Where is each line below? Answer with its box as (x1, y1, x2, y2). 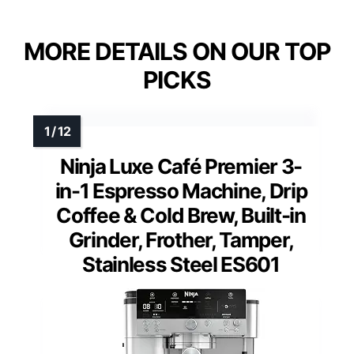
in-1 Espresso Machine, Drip (55, 178, 307, 203)
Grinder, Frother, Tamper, (68, 227, 294, 252)
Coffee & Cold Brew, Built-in (56, 202, 306, 228)
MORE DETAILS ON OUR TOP (24, 36, 330, 66)
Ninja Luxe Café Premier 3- (59, 153, 303, 179)
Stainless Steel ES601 (82, 251, 280, 277)
